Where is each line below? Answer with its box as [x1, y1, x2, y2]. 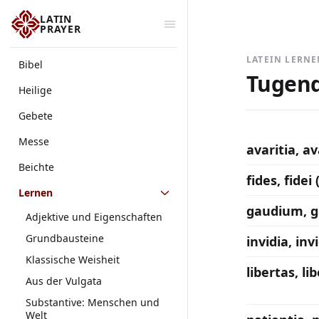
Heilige [19, 83, 52, 97]
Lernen [19, 186, 53, 199]
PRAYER [40, 22, 81, 36]
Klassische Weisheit [26, 253, 120, 266]
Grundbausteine [26, 231, 104, 245]
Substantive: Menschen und [26, 296, 159, 309]
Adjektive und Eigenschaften [26, 210, 162, 224]
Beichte [19, 160, 54, 174]
